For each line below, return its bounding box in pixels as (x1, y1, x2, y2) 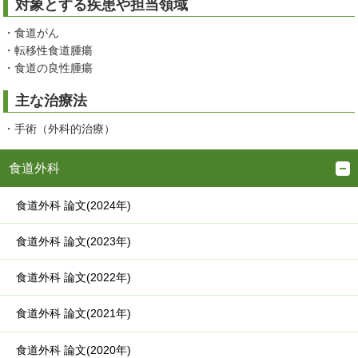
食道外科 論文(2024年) (16, 199, 131, 213)
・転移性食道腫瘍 (3, 44, 93, 58)
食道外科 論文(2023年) (16, 235, 131, 249)
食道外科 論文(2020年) (16, 343, 131, 356)
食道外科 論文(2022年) (16, 271, 131, 284)
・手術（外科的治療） (3, 122, 116, 136)
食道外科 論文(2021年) (16, 307, 131, 320)
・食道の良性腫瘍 (3, 62, 93, 75)
